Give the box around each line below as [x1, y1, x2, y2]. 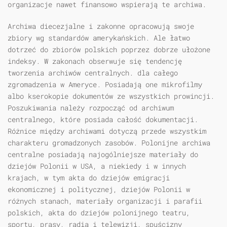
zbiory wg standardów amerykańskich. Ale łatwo [8, 33, 190, 43]
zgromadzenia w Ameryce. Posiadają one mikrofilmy [8, 80, 202, 90]
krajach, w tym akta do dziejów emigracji [8, 173, 170, 183]
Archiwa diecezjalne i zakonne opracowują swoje [8, 21, 194, 31]
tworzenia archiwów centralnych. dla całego [8, 68, 178, 78]
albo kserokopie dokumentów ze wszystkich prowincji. [8, 91, 214, 101]
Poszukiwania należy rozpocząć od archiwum [8, 103, 174, 113]
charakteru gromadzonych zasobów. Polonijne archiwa [8, 138, 210, 148]
